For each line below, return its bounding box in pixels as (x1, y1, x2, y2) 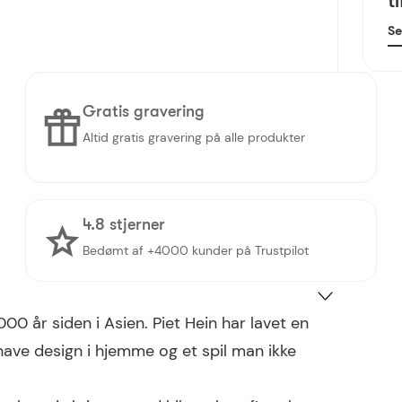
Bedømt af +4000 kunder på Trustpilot (83, 243, 309, 259)
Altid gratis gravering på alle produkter (83, 130, 305, 146)
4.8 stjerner (83, 214, 165, 233)
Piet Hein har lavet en (153, 312, 309, 335)
